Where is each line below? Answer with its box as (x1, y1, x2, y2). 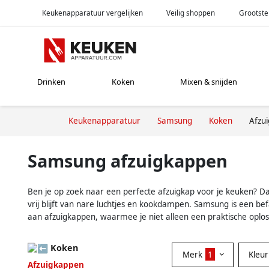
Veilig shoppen (166, 8, 216, 17)
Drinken (37, 76, 66, 88)
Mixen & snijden (180, 76, 238, 88)
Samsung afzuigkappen (28, 148, 228, 172)
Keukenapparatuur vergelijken (41, 8, 143, 17)
